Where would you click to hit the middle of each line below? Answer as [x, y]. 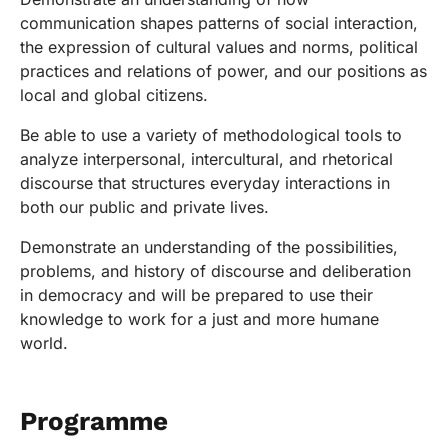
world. [44, 343]
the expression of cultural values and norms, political [219, 47]
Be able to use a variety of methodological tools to [211, 135]
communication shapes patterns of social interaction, [219, 23]
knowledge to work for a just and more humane [199, 319]
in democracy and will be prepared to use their [196, 295]
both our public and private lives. [144, 207]
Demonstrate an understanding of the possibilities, [209, 247]
